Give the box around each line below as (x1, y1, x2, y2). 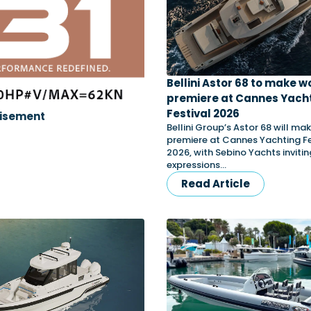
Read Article (181, 176, 250, 191)
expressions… (167, 158, 226, 171)
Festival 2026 (167, 106, 239, 121)
